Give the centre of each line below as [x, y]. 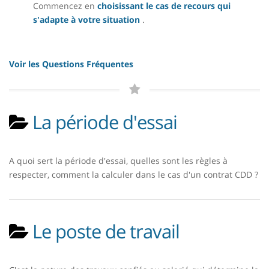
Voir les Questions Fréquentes [71, 64]
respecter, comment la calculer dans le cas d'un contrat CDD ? [134, 174]
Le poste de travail [106, 231]
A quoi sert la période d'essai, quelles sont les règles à [118, 161]
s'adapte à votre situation [86, 20]
